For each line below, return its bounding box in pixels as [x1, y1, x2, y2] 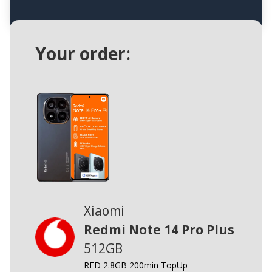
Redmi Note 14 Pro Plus [83, 221, 234, 239]
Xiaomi [83, 202, 124, 220]
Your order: [35, 42, 131, 66]
